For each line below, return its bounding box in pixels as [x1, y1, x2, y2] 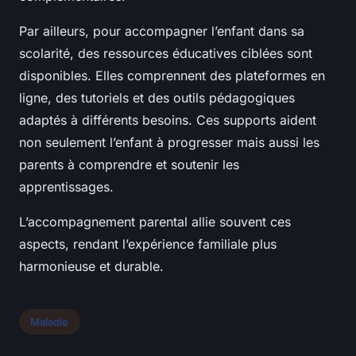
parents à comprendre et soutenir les [19, 157, 239, 173]
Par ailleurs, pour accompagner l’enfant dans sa [19, 23, 304, 40]
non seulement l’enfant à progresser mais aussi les [19, 134, 319, 151]
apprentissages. [19, 179, 114, 195]
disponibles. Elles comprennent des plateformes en [19, 68, 325, 84]
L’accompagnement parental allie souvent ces [19, 214, 291, 230]
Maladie [30, 315, 69, 329]
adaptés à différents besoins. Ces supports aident [19, 112, 316, 129]
